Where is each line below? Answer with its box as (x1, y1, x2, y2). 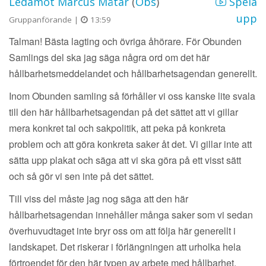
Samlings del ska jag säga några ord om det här (9, 50, 210, 65)
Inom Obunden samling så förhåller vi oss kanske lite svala (9, 89, 255, 103)
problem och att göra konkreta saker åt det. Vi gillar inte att (9, 137, 252, 151)
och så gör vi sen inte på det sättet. (9, 169, 154, 183)
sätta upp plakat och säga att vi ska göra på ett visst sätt (9, 153, 241, 167)
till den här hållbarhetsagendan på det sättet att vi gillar (9, 105, 238, 119)
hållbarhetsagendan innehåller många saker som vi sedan (9, 208, 253, 222)
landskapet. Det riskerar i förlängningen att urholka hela (9, 240, 241, 254)
